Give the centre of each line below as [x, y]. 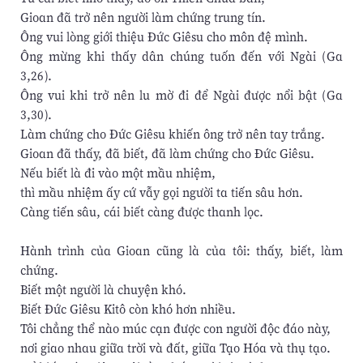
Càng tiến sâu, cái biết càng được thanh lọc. [141, 212]
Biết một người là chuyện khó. [103, 290]
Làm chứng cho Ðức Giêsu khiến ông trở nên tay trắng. [172, 134]
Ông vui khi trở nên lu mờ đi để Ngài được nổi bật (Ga [181, 95]
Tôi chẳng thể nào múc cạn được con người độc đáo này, [175, 329]
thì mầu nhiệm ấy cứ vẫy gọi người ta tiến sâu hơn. [161, 192]
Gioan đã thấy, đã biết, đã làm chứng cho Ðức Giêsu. [167, 154]
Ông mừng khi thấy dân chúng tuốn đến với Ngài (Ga [181, 56]
